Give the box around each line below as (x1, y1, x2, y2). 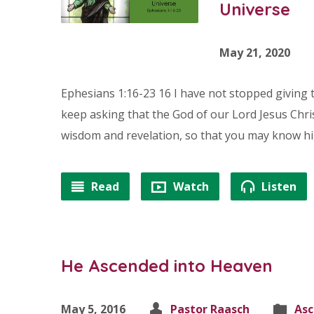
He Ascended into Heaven (61, 255, 273, 276)
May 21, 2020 (219, 45, 291, 60)
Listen (259, 179, 296, 194)
